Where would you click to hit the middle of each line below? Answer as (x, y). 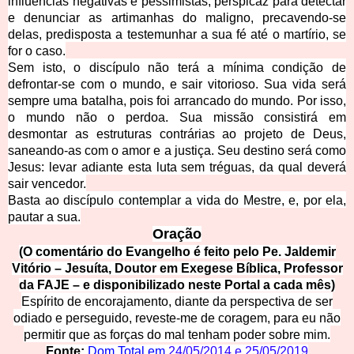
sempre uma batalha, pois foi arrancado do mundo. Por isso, (177, 101)
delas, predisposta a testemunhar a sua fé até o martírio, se (177, 35)
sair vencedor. (47, 184)
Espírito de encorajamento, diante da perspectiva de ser (177, 302)
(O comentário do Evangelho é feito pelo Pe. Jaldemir (177, 252)
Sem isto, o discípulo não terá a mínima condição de (177, 68)
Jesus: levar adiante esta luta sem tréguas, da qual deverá (177, 168)
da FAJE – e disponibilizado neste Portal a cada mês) (177, 285)
